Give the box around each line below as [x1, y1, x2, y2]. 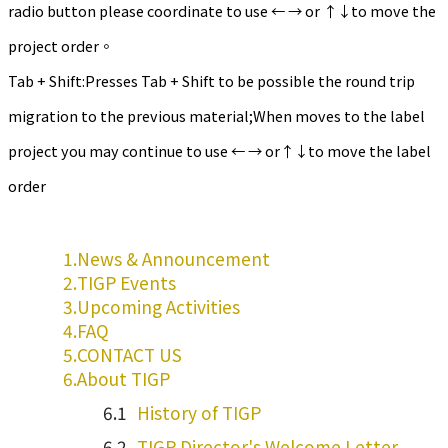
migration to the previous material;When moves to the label [8, 105, 425, 127]
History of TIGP [137, 400, 261, 426]
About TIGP [77, 366, 170, 392]
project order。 [8, 35, 113, 57]
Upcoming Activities [77, 294, 240, 320]
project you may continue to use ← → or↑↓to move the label [8, 140, 431, 162]
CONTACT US [77, 342, 182, 368]
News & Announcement [77, 246, 270, 272]
